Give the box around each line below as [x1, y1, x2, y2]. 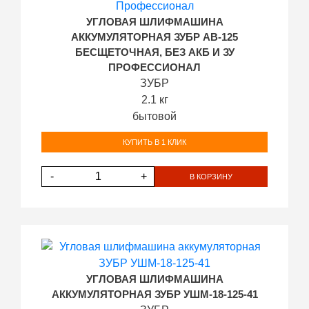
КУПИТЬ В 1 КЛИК [123, 137, 186, 146]
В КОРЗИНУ [190, 172, 232, 181]
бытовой [132, 110, 177, 122]
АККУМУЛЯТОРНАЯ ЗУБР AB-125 [71, 32, 238, 43]
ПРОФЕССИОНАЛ [108, 62, 201, 73]
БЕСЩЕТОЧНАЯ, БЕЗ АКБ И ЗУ [74, 47, 235, 58]
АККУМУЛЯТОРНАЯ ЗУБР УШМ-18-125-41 [51, 289, 258, 300]
